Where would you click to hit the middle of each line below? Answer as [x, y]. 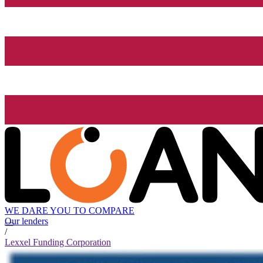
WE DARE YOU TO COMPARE [70, 211]
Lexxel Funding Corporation [58, 242]
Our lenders [26, 221]
